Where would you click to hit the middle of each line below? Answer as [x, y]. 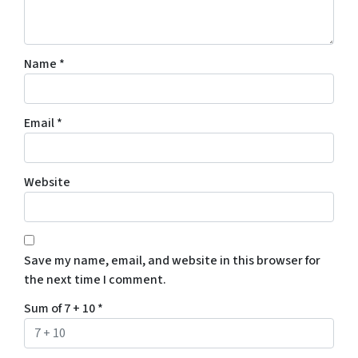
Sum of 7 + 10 [61, 309]
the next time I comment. [95, 280]
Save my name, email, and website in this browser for [172, 261]
